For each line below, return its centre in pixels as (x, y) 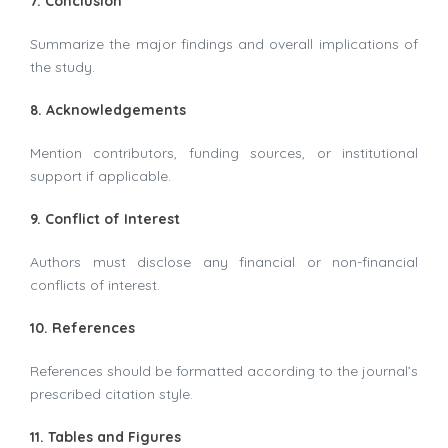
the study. (62, 67)
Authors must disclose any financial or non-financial (224, 262)
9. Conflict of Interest (105, 219)
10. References (82, 328)
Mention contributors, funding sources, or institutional (224, 153)
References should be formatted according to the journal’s (224, 371)
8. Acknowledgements (108, 110)
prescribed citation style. (111, 394)
